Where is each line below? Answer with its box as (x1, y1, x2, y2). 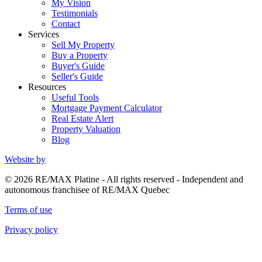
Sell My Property (51, 39, 115, 50)
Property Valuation (51, 123, 120, 134)
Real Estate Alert (51, 113, 113, 123)
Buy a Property (51, 50, 108, 60)
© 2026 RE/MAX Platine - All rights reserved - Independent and (5, 174, 243, 184)
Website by (5, 154, 46, 164)
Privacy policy (5, 224, 58, 235)
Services (28, 29, 59, 39)
